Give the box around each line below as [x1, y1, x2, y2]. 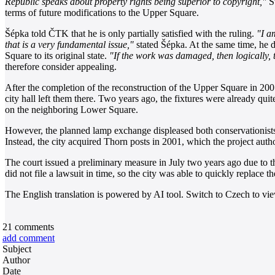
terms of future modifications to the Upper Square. [5, 7, 199, 18]
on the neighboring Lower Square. [5, 104, 138, 115]
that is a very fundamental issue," [5, 39, 134, 50]
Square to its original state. [5, 50, 109, 61]
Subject [2, 243, 31, 254]
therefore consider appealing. [5, 61, 117, 72]
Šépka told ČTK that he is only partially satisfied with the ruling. [5, 28, 257, 39]
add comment [2, 232, 55, 243]
